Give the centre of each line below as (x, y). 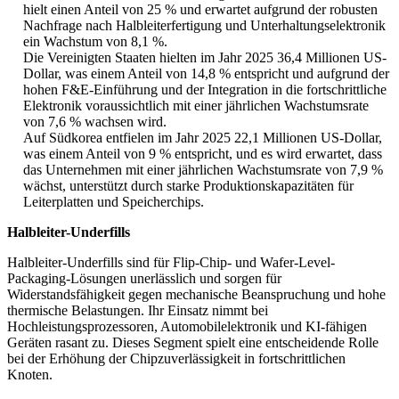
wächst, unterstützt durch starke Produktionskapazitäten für (188, 186)
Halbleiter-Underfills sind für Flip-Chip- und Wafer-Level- (171, 263)
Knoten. (30, 375)
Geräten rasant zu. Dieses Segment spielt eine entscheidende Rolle (193, 343)
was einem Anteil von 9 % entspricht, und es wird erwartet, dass (203, 154)
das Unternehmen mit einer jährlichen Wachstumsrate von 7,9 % (203, 170)
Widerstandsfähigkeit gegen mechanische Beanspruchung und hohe (196, 295)
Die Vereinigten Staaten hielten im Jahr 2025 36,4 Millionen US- (205, 58)
